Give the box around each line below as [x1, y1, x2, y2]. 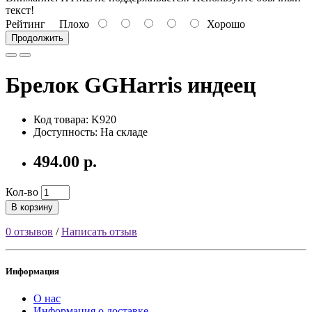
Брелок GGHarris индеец [6, 72, 256, 98]
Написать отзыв [61, 225, 137, 237]
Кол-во [6, 185, 38, 198]
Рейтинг [6, 17, 45, 30]
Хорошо [201, 17, 245, 30]
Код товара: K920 [33, 113, 116, 125]
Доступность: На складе [33, 125, 148, 138]
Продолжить [11, 32, 63, 43]
